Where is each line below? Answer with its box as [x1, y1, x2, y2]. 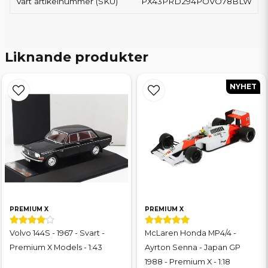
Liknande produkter [5, 49, 148, 65]
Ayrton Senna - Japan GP [145, 243, 240, 252]
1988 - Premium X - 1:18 [145, 257, 230, 266]
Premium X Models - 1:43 [10, 243, 102, 252]
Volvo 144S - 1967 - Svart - [10, 229, 105, 237]
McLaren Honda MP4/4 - [145, 229, 236, 237]
